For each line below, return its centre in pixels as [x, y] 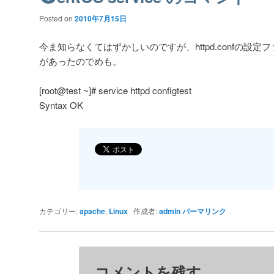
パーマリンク [204, 211]
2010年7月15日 [101, 19]
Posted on [57, 18]
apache [92, 211]
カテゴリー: [59, 210]
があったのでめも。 [80, 61]
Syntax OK [61, 105]
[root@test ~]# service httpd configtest [115, 91]
